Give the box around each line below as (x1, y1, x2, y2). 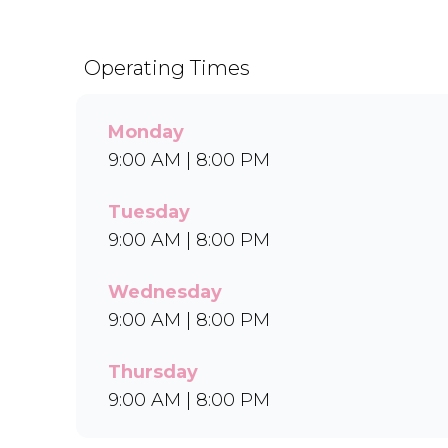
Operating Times (84, 56, 250, 80)
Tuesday (108, 201, 190, 223)
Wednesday (108, 281, 222, 303)
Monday (108, 121, 184, 143)
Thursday (108, 361, 198, 383)
